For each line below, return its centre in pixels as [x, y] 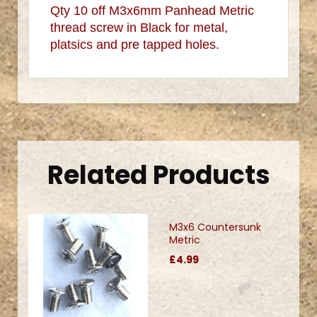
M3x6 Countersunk [215, 227]
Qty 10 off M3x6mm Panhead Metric [152, 10]
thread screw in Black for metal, [139, 27]
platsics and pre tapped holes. [135, 44]
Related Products [158, 175]
